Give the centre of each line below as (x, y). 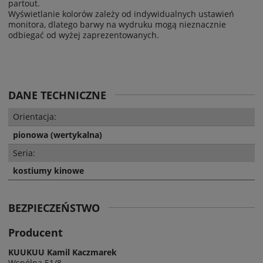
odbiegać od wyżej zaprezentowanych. (84, 35)
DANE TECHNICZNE (57, 95)
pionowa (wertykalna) (58, 134)
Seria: (24, 153)
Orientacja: (35, 116)
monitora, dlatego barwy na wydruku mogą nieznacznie (117, 24)
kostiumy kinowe (48, 170)
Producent (36, 232)
